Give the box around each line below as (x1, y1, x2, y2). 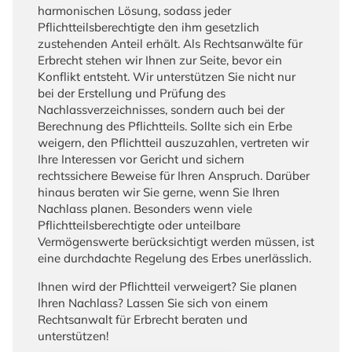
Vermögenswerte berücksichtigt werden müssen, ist (38, 233, 314, 249)
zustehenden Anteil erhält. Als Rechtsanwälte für (38, 35, 302, 51)
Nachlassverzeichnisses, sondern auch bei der (38, 101, 284, 117)
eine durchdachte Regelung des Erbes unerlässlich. (38, 250, 311, 266)
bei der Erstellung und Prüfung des (38, 85, 225, 101)
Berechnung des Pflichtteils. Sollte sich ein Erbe (38, 118, 292, 134)
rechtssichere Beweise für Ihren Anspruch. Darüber (38, 167, 310, 183)
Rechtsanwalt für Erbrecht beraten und (38, 311, 247, 327)
